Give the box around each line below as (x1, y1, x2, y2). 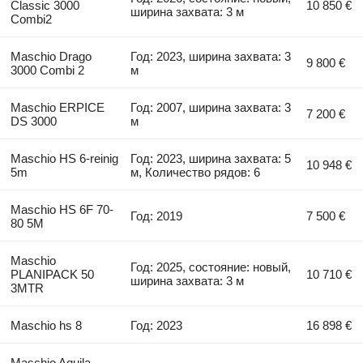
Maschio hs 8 (10, 318, 82, 332)
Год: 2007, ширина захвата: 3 (130, 100, 292, 114)
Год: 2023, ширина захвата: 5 (130, 151, 292, 165)
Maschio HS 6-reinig (10, 151, 118, 165)
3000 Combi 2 (10, 62, 84, 77)
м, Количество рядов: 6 (130, 164, 261, 179)
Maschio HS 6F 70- (10, 202, 113, 216)
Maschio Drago (10, 49, 92, 63)
